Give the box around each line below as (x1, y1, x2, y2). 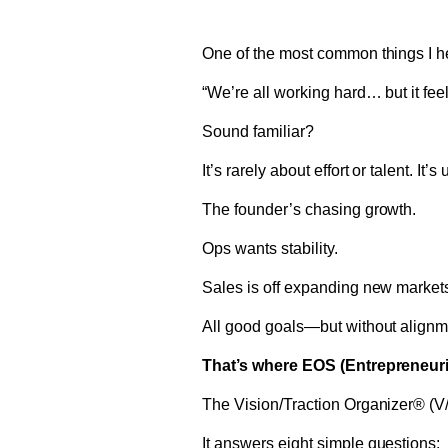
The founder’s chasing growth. (202, 200, 417, 218)
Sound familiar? (202, 122, 314, 140)
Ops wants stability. (202, 239, 338, 257)
